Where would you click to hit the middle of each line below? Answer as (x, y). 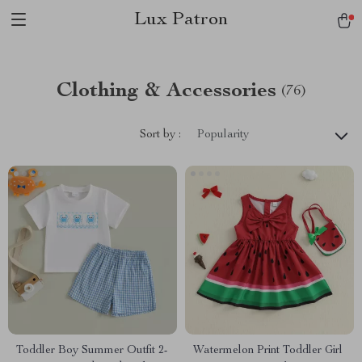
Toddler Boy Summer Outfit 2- (92, 351)
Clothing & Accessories (166, 91)
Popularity (223, 135)
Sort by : (160, 135)
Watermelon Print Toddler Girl (268, 351)
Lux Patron (181, 20)
